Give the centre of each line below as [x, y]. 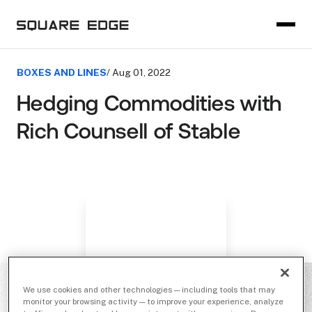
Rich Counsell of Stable [128, 133]
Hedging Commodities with [149, 106]
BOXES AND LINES [61, 72]
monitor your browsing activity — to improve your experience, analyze [154, 301]
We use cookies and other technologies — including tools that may [149, 289]
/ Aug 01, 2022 [138, 73]
